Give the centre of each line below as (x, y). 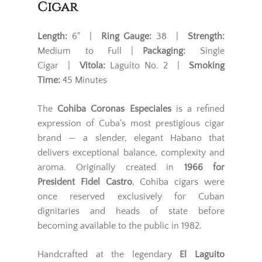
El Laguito (202, 254)
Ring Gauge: (126, 36)
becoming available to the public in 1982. (120, 226)
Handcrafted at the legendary (109, 254)
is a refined (198, 109)
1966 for (204, 167)
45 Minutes (84, 80)
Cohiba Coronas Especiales (114, 109)
